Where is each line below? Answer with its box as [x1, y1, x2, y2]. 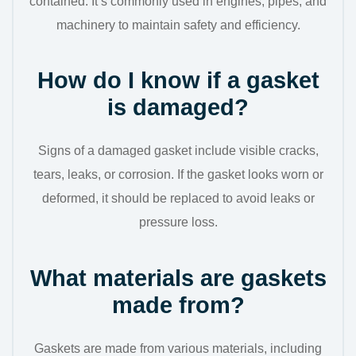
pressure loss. [138, 215, 218, 230]
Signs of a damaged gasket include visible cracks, [37, 144, 319, 158]
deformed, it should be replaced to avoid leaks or [41, 192, 315, 206]
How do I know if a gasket [37, 68, 319, 94]
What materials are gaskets [29, 265, 327, 291]
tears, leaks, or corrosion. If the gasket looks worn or [33, 168, 323, 182]
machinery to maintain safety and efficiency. [56, 18, 300, 32]
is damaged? [107, 95, 249, 121]
